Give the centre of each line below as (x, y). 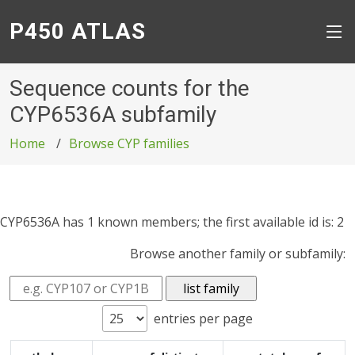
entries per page (203, 319)
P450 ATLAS (78, 31)
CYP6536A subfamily (113, 115)
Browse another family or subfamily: (238, 254)
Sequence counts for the (130, 88)
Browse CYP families (129, 143)
